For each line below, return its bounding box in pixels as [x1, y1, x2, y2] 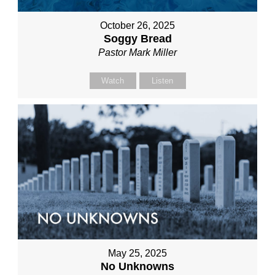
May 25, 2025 [108, 247, 167, 258]
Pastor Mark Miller [98, 47, 177, 58]
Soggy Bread [103, 33, 172, 45]
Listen [152, 76, 173, 86]
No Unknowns [101, 260, 174, 273]
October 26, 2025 [100, 20, 175, 31]
